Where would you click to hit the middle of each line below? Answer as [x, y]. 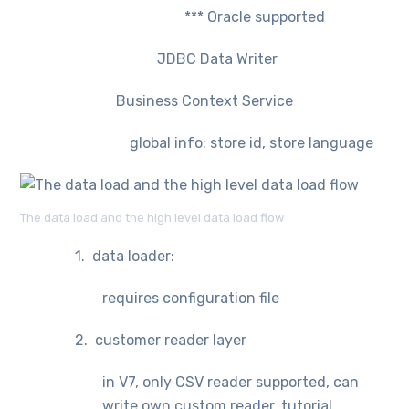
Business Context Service [204, 100]
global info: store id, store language [252, 142]
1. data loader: [125, 256]
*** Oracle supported [255, 16]
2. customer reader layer [161, 340]
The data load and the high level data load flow [152, 217]
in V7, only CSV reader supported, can [231, 382]
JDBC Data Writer [218, 58]
